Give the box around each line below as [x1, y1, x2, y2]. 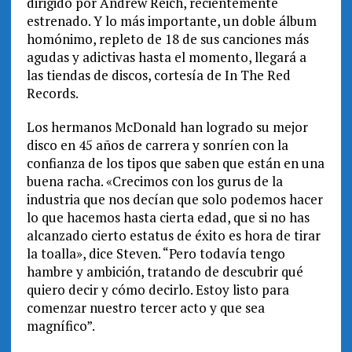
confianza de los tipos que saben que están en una [26, 153, 324, 172]
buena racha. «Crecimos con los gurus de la [26, 171, 283, 190]
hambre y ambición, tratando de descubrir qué [26, 262, 303, 280]
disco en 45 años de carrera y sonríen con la [26, 135, 288, 154]
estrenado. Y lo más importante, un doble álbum [26, 11, 317, 30]
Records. [26, 83, 79, 102]
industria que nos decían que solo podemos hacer [26, 189, 323, 208]
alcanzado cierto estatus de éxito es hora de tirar [26, 225, 321, 244]
